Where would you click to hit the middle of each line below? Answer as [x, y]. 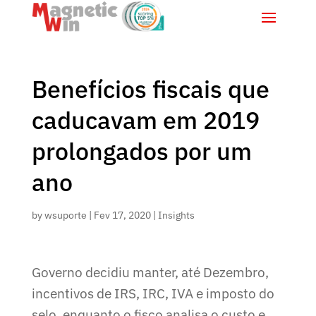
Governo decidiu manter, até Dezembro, [150, 272]
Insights [176, 215]
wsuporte [65, 215]
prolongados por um [141, 151]
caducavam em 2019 [145, 120]
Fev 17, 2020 [122, 215]
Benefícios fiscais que [150, 89]
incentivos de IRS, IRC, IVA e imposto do [153, 293]
